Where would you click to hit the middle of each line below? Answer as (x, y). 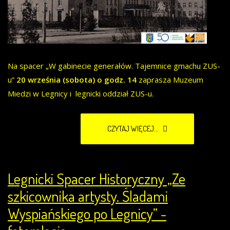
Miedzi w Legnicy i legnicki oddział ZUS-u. (81, 94)
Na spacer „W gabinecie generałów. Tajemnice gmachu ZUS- (114, 66)
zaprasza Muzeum (171, 80)
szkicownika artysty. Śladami (88, 196)
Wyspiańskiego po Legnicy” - (87, 214)
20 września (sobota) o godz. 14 (76, 80)
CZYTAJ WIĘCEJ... (134, 129)
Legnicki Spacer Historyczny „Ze (97, 179)
